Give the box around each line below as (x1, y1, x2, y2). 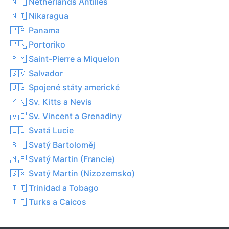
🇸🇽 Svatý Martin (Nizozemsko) (10, 168, 135, 178)
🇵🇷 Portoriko (10, 39, 65, 50)
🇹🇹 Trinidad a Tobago (10, 182, 99, 193)
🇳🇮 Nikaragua (10, 10, 68, 21)
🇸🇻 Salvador (10, 67, 63, 78)
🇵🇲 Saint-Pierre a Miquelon (10, 53, 120, 64)
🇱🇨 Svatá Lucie (10, 125, 74, 135)
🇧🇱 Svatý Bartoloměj (10, 139, 95, 150)
